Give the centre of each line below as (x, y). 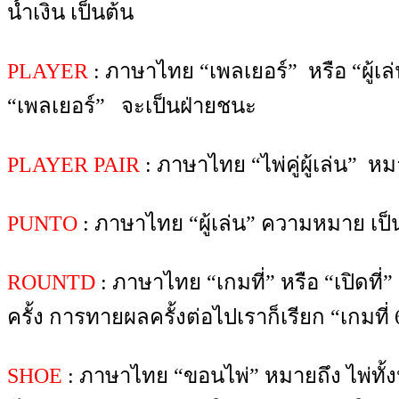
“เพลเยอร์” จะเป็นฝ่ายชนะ (132, 106)
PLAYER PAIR (73, 165)
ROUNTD (51, 282)
